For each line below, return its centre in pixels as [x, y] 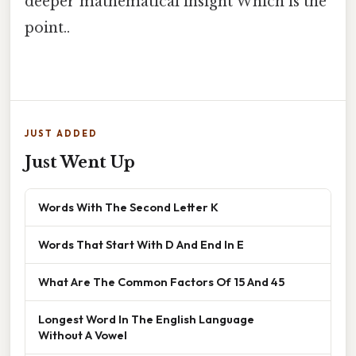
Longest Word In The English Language [146, 319]
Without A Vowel [83, 335]
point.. [47, 27]
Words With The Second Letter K [128, 207]
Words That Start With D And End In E [141, 245]
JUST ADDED [61, 134]
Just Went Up [80, 163]
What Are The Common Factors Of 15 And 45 [161, 282]
